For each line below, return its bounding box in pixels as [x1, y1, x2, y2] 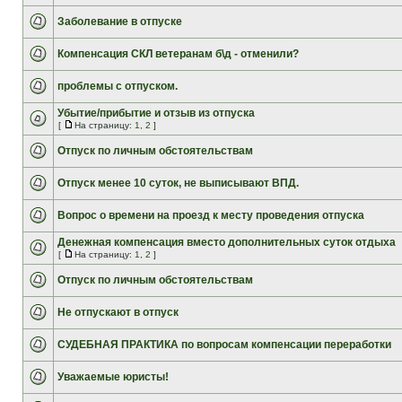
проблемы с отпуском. [57, 80, 178, 92]
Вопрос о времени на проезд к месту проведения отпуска [57, 209, 364, 222]
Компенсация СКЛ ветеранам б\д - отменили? [57, 48, 299, 60]
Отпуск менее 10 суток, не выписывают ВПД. [57, 177, 299, 189]
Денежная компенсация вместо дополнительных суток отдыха [57, 236, 396, 249]
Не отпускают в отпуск [57, 306, 179, 319]
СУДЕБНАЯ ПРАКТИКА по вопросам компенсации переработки [57, 338, 391, 351]
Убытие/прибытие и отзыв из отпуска [57, 107, 255, 119]
